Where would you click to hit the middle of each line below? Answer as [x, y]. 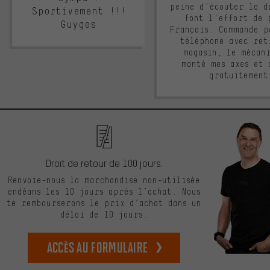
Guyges [78, 25]
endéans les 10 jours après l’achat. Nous [104, 192]
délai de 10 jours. [104, 215]
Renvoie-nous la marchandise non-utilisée [104, 181]
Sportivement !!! [78, 11]
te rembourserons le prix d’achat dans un [104, 203]
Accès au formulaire [97, 247]
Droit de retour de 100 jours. [104, 163]
